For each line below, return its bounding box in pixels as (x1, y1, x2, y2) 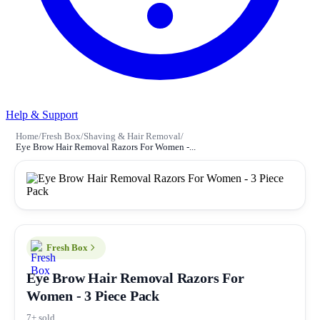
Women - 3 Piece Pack (26, 287, 160, 304)
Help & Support (6, 108, 78, 121)
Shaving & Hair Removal (84, 131, 181, 141)
